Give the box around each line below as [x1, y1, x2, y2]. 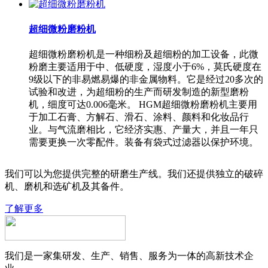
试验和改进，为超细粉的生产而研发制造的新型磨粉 [29, 87, 249, 98]
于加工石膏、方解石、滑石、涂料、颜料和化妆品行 [29, 112, 249, 123]
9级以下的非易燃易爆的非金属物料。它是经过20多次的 [29, 74, 263, 85]
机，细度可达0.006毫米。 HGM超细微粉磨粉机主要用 [29, 99, 257, 110]
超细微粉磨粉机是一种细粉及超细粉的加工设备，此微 [29, 49, 258, 60]
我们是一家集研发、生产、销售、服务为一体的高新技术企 [5, 251, 254, 261]
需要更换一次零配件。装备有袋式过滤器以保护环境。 [29, 137, 258, 148]
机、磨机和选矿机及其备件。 [5, 181, 129, 192]
